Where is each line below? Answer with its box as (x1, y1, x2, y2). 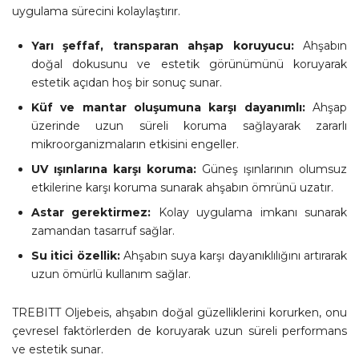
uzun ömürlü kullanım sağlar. (31, 267, 191, 281)
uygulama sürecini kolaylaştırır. (12, 4, 180, 18)
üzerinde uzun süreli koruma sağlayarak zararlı (31, 119, 347, 133)
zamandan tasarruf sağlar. (31, 224, 175, 238)
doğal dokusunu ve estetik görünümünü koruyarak (31, 57, 347, 71)
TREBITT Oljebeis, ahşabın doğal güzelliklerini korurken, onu (12, 305, 347, 320)
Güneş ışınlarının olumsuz (202, 162, 347, 176)
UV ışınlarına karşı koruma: (31, 162, 202, 176)
